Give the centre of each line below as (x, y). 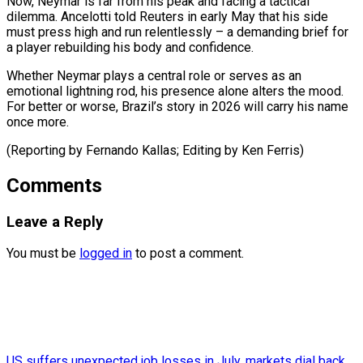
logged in (106, 254)
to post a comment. (188, 254)
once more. (38, 122)
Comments (54, 185)
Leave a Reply (55, 222)
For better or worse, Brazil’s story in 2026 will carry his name (177, 106)
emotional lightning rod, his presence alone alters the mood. (175, 91)
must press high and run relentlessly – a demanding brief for (177, 32)
